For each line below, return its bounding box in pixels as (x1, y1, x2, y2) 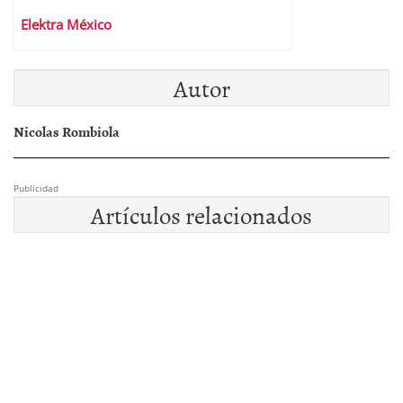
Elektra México (21, 15, 112, 34)
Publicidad (13, 182, 58, 194)
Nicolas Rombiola (13, 121, 120, 142)
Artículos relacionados (91, 196, 312, 233)
